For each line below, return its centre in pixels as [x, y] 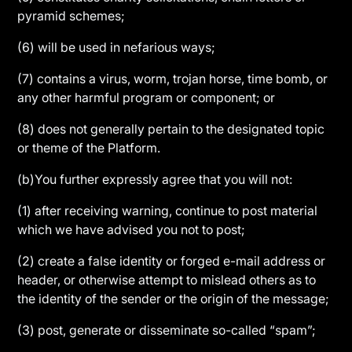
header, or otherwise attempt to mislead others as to [167, 280]
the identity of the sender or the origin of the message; [174, 299]
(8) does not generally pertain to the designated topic [171, 129]
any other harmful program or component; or [147, 97]
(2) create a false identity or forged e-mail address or [172, 261]
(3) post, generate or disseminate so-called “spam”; [167, 330]
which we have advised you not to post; [132, 229]
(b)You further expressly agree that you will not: [155, 179]
